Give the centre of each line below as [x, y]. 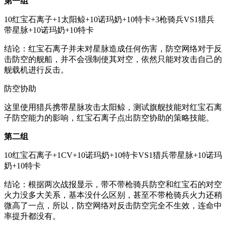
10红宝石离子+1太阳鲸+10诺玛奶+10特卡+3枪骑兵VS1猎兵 [109, 20]
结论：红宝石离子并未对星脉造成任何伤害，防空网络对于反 [113, 49]
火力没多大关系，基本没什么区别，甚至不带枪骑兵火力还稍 [113, 195]
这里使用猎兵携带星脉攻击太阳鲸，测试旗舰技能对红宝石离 [113, 107]
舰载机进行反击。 [36, 70]
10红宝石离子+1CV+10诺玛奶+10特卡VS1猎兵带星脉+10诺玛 [113, 155]
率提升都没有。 [32, 216]
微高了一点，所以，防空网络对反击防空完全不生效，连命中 [113, 206]
